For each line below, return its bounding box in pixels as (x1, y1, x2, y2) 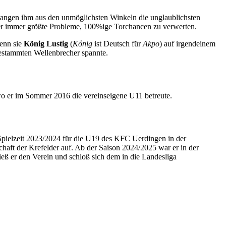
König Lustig (24, 39, 68, 48)
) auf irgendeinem (159, 39, 215, 48)
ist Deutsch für (92, 39, 143, 48)
